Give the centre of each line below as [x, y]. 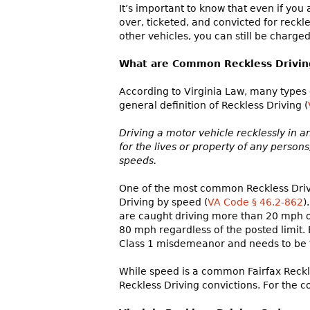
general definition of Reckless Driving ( [213, 106]
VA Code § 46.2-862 [255, 202]
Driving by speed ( [163, 202]
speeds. [138, 161]
